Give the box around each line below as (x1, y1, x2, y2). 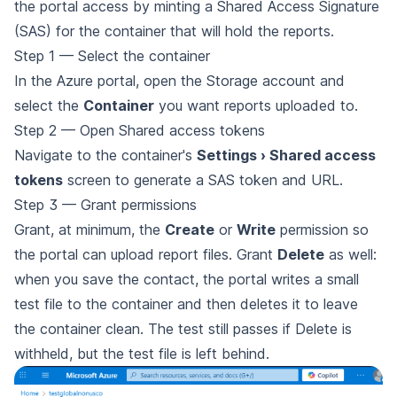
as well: (324, 245, 377, 263)
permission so (276, 221, 369, 238)
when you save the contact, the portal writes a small (14, 270, 359, 288)
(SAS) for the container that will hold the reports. (14, 22, 334, 40)
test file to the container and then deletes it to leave (14, 295, 358, 313)
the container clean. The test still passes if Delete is (14, 320, 352, 338)
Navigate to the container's (14, 146, 197, 164)
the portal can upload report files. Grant (14, 245, 277, 263)
